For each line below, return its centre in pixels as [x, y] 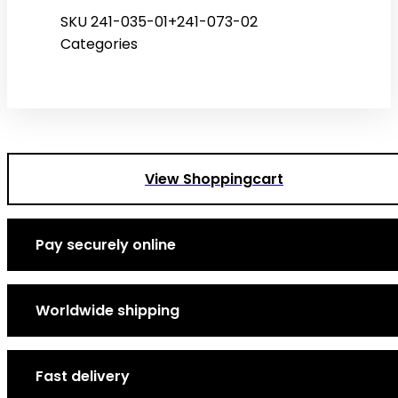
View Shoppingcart [214, 179]
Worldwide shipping [107, 310]
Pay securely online [106, 244]
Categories [99, 44]
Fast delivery [83, 376]
